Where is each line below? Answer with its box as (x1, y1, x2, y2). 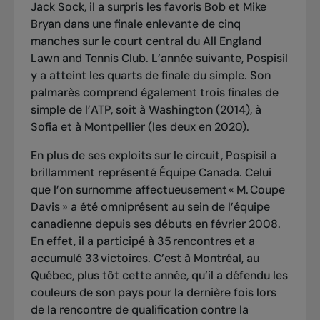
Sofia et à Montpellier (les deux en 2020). (30, 119, 249, 134)
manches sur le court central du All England (30, 33, 261, 49)
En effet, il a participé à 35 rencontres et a (30, 233, 255, 249)
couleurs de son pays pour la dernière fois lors (30, 284, 276, 300)
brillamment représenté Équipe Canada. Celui (30, 164, 271, 180)
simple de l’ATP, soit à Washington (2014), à (30, 101, 261, 117)
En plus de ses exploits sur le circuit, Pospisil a (30, 147, 276, 163)
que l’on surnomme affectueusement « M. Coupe (30, 181, 285, 197)
